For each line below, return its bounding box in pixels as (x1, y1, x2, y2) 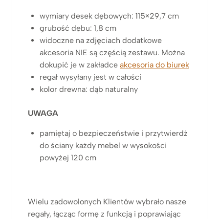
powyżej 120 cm (40, 153, 96, 162)
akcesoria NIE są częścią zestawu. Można (40, 47, 185, 57)
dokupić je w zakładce (40, 60, 120, 69)
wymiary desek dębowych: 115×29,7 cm (40, 11, 179, 21)
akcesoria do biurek (120, 60, 189, 69)
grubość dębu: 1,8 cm (40, 23, 116, 33)
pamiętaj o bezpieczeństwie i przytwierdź (40, 128, 188, 138)
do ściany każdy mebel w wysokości (40, 140, 167, 150)
